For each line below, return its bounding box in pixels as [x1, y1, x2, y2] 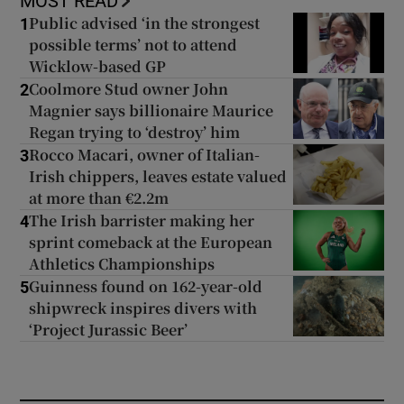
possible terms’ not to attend [29, 34, 238, 56]
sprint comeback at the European [29, 232, 273, 253]
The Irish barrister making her [29, 210, 255, 232]
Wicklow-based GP [29, 56, 167, 78]
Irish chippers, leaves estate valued [29, 166, 288, 188]
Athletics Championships [29, 253, 216, 275]
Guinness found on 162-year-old [29, 276, 263, 298]
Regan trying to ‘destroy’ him [29, 122, 241, 143]
